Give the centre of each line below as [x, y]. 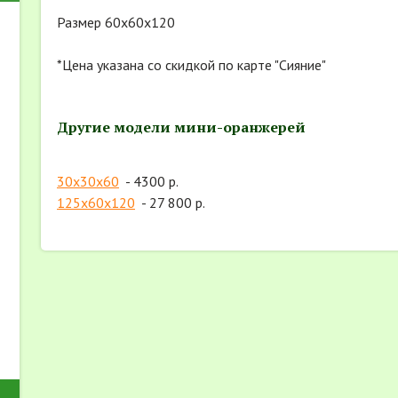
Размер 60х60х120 [116, 23]
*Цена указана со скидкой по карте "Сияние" [191, 65]
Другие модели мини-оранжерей [181, 127]
